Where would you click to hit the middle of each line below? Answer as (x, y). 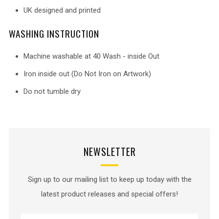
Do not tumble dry (52, 91)
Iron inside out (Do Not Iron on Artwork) (87, 74)
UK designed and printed (62, 10)
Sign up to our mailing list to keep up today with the (109, 179)
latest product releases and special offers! (109, 194)
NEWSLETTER (109, 152)
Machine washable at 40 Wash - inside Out (91, 56)
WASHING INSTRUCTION (54, 33)
